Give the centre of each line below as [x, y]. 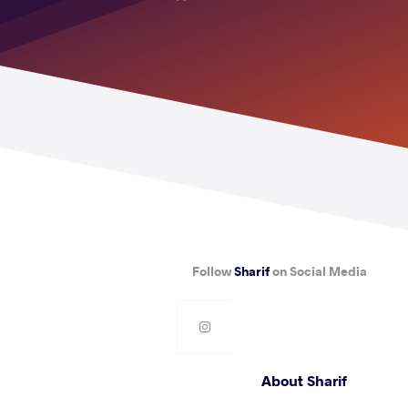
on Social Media [319, 271]
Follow [214, 271]
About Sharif [304, 380]
